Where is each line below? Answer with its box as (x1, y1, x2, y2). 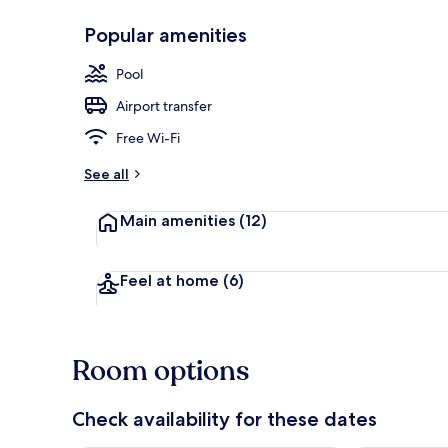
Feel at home (120, 270, 223, 290)
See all (84, 164, 129, 183)
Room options (72, 351, 249, 390)
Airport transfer (116, 96, 212, 115)
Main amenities (120, 210, 239, 230)
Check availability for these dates (72, 406, 377, 431)
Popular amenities (84, 22, 247, 47)
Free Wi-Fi (116, 128, 180, 147)
